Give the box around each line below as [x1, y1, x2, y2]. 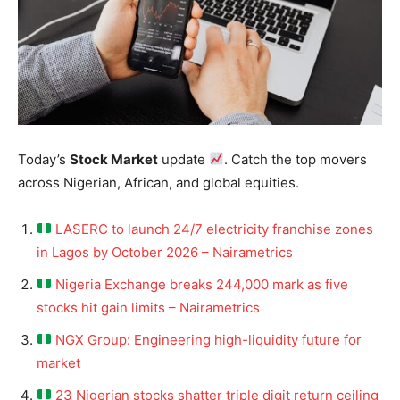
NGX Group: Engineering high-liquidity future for [55, 330, 362, 348]
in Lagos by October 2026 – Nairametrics [37, 243, 293, 261]
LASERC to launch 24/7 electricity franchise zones [55, 220, 374, 237]
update [158, 150, 209, 168]
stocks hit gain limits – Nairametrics [37, 298, 260, 316]
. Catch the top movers [224, 150, 368, 168]
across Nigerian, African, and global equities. [18, 173, 299, 191]
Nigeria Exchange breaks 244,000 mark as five [55, 275, 349, 293]
